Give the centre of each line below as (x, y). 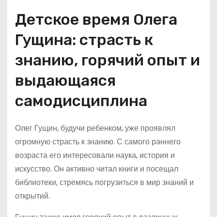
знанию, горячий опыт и (108, 60)
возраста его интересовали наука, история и (95, 155)
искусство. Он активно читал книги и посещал (97, 169)
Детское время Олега (96, 19)
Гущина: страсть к (84, 40)
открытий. (32, 196)
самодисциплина (81, 101)
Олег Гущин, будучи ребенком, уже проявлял (95, 128)
